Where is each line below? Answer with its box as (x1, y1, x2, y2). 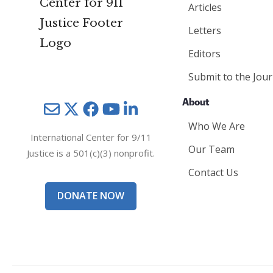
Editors (188, 47, 221, 60)
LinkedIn (139, 103, 193, 118)
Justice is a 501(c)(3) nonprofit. (27, 146, 155, 159)
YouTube (121, 103, 175, 118)
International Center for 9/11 (30, 130, 152, 143)
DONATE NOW (57, 189, 124, 203)
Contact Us (188, 166, 238, 179)
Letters (188, 24, 221, 37)
